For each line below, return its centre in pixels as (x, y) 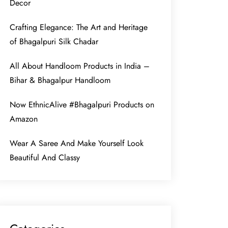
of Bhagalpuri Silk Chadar (54, 41)
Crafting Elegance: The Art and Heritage (79, 27)
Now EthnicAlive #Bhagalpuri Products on (82, 104)
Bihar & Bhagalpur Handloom (60, 80)
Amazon (24, 119)
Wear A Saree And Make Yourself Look (77, 143)
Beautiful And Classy (45, 157)
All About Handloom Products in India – (80, 66)
